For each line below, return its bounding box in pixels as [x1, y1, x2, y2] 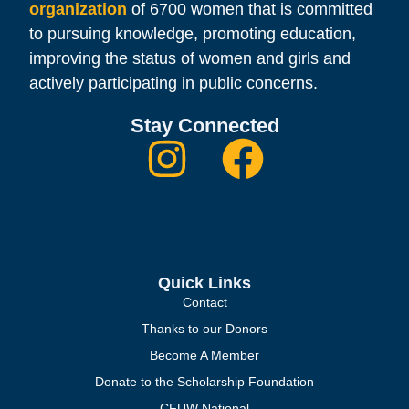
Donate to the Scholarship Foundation [95, 374, 314, 390]
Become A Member [150, 348, 259, 363]
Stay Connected [130, 114, 279, 138]
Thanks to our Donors [142, 321, 267, 337]
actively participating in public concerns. [29, 74, 319, 93]
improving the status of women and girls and [29, 49, 351, 68]
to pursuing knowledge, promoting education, [29, 25, 357, 44]
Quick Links [158, 274, 251, 293]
